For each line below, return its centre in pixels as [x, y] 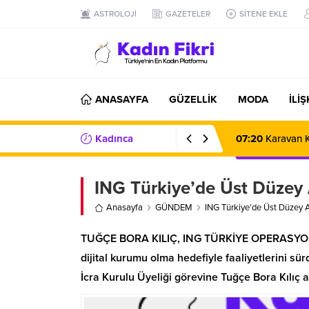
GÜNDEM [174, 208]
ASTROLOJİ [115, 14]
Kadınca [114, 139]
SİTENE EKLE [263, 14]
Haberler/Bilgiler [119, 166]
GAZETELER [188, 14]
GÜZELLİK [193, 99]
